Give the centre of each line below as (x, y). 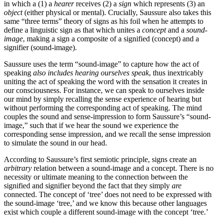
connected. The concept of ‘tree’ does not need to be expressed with (108, 195)
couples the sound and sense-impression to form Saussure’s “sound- (107, 117)
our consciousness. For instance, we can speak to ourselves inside (104, 91)
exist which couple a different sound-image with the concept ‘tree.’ (106, 212)
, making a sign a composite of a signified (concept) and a (111, 39)
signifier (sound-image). (40, 48)
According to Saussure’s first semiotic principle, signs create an (100, 160)
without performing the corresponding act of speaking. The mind (103, 108)
